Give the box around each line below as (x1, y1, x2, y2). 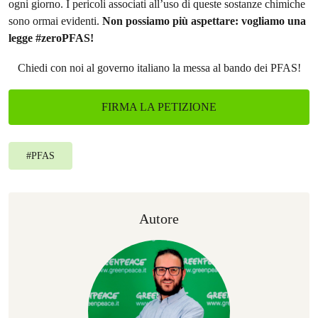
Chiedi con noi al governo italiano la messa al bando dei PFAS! (17, 61, 301, 75)
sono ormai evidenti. (9, 14, 102, 28)
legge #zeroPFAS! (9, 31, 94, 45)
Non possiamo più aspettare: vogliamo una (102, 14, 306, 28)
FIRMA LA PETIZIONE (102, 101, 216, 113)
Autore (139, 211, 179, 226)
